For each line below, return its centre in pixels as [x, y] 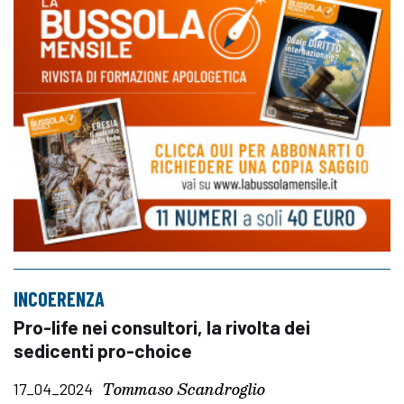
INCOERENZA [59, 298]
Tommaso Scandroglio [184, 389]
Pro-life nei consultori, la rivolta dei [162, 326]
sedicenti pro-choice [103, 350]
